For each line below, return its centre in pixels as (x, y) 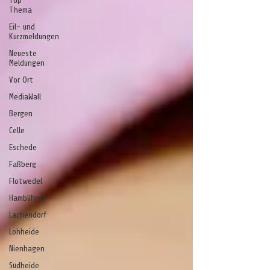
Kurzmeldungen (34, 36)
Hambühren (27, 198)
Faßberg (23, 164)
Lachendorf (28, 215)
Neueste (23, 53)
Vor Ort (21, 80)
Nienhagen (27, 249)
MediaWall (25, 97)
